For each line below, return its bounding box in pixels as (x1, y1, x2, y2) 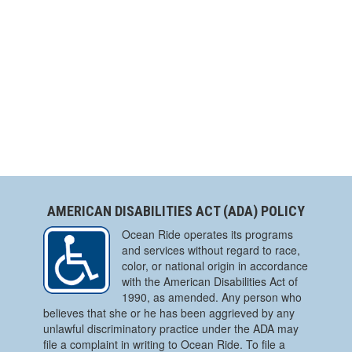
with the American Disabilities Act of (122, 273, 298, 290)
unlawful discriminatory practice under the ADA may (43, 321, 299, 337)
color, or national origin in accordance (122, 258, 308, 274)
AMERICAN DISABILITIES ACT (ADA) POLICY (47, 203, 305, 220)
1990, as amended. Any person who (122, 289, 302, 306)
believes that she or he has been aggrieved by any (43, 305, 295, 321)
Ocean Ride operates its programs (122, 226, 293, 243)
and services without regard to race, (122, 242, 300, 258)
